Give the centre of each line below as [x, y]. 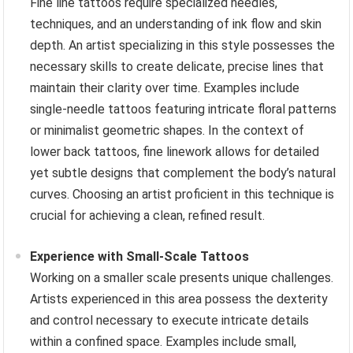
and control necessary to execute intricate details [170, 321]
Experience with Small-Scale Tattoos [140, 257]
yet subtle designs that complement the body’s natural [183, 173]
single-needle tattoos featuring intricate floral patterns [184, 110]
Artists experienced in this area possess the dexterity [179, 299]
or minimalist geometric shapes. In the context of [167, 131]
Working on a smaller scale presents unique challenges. [182, 278]
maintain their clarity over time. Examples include [165, 88]
